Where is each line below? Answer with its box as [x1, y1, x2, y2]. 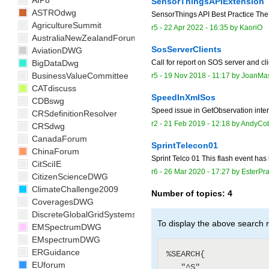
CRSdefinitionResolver [29, 109, 117, 118]
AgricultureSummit [29, 20, 101, 30]
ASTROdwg [29, 8, 76, 17]
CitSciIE [29, 159, 61, 169]
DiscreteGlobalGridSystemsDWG [29, 210, 157, 219]
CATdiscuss [29, 83, 76, 93]
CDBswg [29, 96, 64, 106]
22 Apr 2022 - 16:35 [164, 23, 228, 32]
